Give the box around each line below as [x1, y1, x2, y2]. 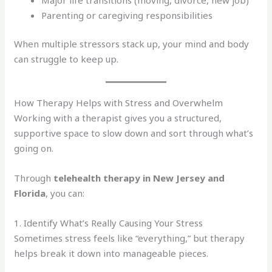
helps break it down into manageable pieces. [14, 247, 209, 260]
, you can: [46, 187, 85, 200]
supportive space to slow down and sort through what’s [14, 127, 254, 140]
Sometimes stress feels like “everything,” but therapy [14, 232, 245, 245]
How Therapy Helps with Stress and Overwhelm [14, 97, 223, 109]
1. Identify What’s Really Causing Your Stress [14, 217, 203, 229]
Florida [14, 187, 46, 200]
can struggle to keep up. [14, 53, 119, 66]
